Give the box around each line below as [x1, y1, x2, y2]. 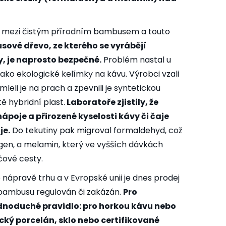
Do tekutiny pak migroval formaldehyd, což [10, 125, 182, 137]
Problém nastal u [101, 54, 171, 66]
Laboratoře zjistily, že [65, 96, 158, 108]
